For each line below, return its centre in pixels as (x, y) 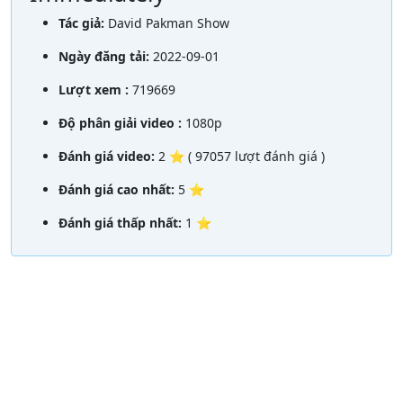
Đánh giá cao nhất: (118, 189)
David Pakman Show (169, 22)
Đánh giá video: (108, 156)
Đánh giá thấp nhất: (122, 222)
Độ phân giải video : (122, 122)
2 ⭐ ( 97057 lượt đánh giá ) (242, 156)
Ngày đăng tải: (106, 56)
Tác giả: (83, 22)
